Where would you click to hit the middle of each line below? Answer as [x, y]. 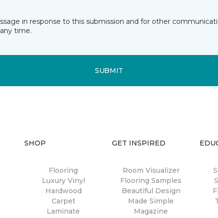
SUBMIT [109, 70]
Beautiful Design [151, 191]
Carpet [63, 201]
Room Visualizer [151, 170]
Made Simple [151, 201]
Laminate [63, 211]
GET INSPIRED [139, 143]
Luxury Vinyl [63, 181]
